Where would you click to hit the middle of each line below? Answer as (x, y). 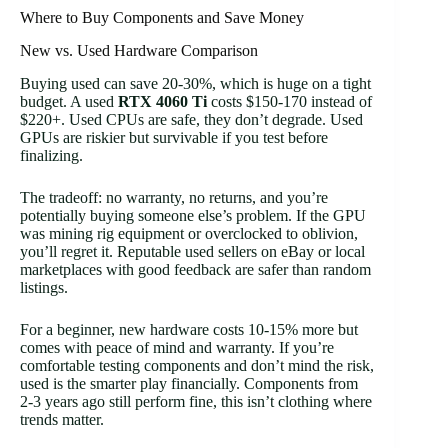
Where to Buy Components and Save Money (162, 17)
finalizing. (51, 155)
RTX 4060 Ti (162, 101)
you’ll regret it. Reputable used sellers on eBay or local (192, 251)
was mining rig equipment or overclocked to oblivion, (189, 233)
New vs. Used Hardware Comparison (139, 50)
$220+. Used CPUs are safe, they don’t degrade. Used (191, 119)
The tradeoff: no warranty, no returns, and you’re (174, 197)
